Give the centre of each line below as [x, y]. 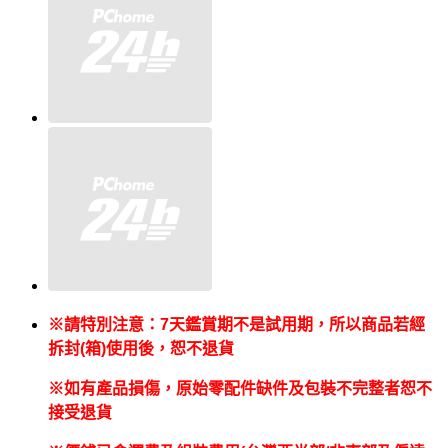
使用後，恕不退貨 [170, 349]
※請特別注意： [104, 325]
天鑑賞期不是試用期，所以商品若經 [297, 325]
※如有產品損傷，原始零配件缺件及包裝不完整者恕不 [240, 389]
